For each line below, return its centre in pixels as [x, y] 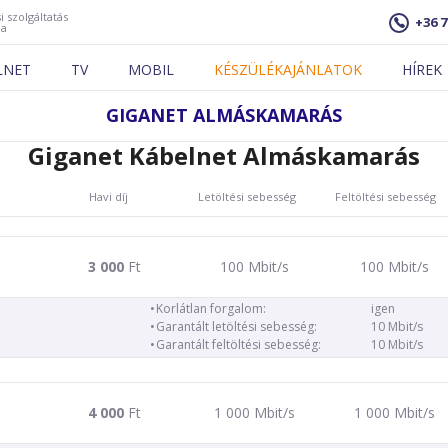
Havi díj [108, 196]
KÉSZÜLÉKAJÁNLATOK [288, 69]
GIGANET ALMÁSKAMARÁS [224, 115]
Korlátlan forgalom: [211, 308]
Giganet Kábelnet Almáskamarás [224, 155]
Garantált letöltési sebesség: [236, 326]
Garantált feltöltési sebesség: [238, 344]
